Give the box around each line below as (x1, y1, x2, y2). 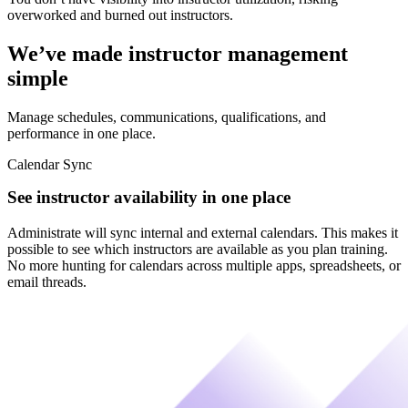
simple (7, 66, 68, 91)
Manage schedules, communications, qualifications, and (7, 108, 326, 125)
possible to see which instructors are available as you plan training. (7, 240, 388, 257)
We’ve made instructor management (7, 42, 348, 66)
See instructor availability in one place (7, 187, 291, 207)
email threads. (7, 273, 87, 290)
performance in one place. (7, 125, 156, 141)
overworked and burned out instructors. (7, 7, 233, 24)
